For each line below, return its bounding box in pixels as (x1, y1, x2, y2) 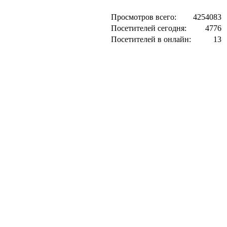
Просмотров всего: (111, 13, 176, 21)
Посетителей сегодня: (111, 24, 186, 32)
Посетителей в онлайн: (111, 35, 191, 44)
